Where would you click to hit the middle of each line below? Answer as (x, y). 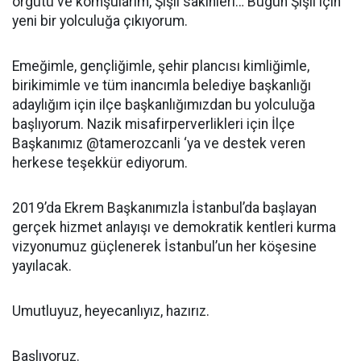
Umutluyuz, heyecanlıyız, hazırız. (111, 311)
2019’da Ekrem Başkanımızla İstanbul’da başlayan (164, 208)
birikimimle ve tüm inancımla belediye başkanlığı (162, 86)
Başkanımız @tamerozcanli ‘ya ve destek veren (159, 144)
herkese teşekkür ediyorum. (100, 163)
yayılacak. (42, 266)
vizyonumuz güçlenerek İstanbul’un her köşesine (164, 247)
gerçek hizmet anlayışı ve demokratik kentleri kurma (174, 228)
